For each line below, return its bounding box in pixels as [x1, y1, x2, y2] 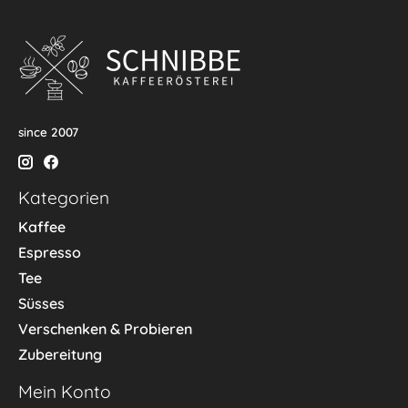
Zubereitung [18, 344, 102, 363]
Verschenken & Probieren [18, 319, 192, 338]
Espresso [18, 242, 81, 261]
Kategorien [18, 187, 109, 209]
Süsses [18, 293, 65, 312]
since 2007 [18, 125, 78, 140]
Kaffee [18, 217, 66, 236]
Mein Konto [18, 380, 111, 403]
